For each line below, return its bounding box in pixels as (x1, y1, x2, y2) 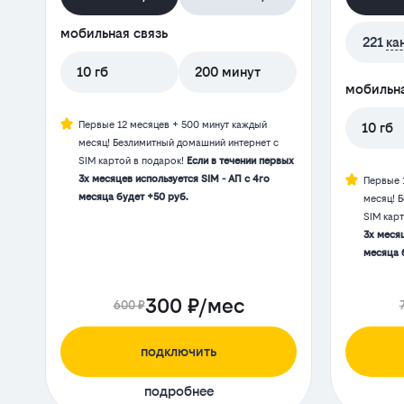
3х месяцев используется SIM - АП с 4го (78, 173, 270, 186)
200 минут (195, 64, 261, 80)
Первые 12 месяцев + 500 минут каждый (78, 119, 267, 132)
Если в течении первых (187, 155, 294, 168)
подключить (141, 344, 216, 360)
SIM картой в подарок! (78, 155, 187, 168)
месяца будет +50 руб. (78, 191, 188, 204)
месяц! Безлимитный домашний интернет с (78, 137, 279, 150)
